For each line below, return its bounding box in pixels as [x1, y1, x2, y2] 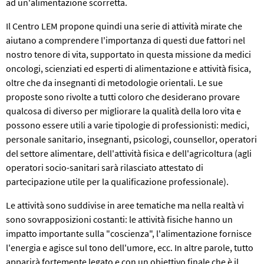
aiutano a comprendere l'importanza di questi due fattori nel [6, 34, 245, 46]
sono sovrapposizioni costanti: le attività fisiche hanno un [6, 213, 233, 225]
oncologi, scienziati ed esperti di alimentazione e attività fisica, [6, 62, 251, 74]
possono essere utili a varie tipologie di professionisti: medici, [6, 118, 249, 131]
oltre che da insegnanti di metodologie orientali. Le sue [6, 76, 223, 88]
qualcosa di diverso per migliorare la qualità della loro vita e [6, 104, 241, 117]
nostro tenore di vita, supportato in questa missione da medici [6, 48, 251, 60]
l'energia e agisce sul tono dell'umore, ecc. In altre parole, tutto [6, 241, 253, 253]
